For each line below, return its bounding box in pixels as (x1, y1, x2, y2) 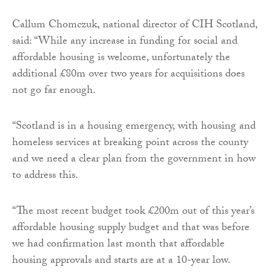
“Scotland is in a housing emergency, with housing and (12, 117, 256, 137)
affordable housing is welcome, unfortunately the (12, 49, 230, 68)
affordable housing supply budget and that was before (12, 219, 250, 238)
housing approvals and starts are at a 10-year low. (12, 251, 231, 271)
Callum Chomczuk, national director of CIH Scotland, (12, 16, 257, 35)
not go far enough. (12, 81, 96, 101)
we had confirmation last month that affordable (12, 235, 225, 254)
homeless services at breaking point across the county (12, 134, 248, 153)
